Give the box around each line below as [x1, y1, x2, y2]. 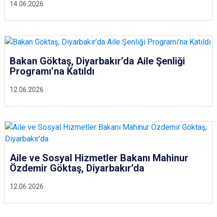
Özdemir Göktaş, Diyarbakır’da [10, 162, 144, 174]
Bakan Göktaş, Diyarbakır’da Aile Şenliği [10, 55, 185, 67]
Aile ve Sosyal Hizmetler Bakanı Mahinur [10, 152, 188, 164]
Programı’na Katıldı [10, 65, 94, 77]
